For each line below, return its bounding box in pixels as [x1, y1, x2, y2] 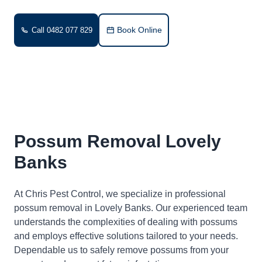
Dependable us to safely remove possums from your [14, 245, 229, 255]
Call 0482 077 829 [32, 26, 92, 35]
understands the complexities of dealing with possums [14, 217, 237, 227]
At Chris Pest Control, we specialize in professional [14, 189, 226, 199]
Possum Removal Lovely [14, 132, 221, 151]
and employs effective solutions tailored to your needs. [14, 231, 238, 241]
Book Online [117, 25, 162, 35]
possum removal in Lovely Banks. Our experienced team [14, 203, 247, 213]
